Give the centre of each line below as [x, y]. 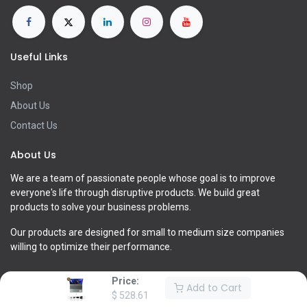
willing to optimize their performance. [91, 247]
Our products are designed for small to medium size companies [147, 233]
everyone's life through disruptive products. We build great [135, 193]
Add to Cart [212, 288]
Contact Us [34, 126]
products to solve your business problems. [101, 207]
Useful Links [39, 57]
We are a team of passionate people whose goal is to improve [143, 179]
